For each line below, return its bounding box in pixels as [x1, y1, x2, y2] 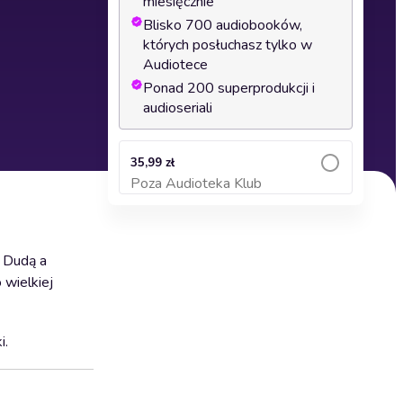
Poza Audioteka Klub [130, 174, 262, 193]
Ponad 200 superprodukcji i [143, 78, 315, 98]
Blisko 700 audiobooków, [143, 15, 302, 35]
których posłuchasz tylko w [143, 35, 312, 55]
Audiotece [143, 55, 208, 75]
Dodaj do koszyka [189, 185, 282, 199]
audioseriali [143, 98, 212, 118]
